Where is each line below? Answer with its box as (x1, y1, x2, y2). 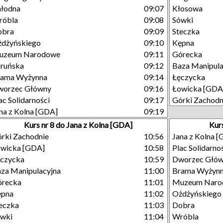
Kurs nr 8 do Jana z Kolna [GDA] (24, 120, 133, 129)
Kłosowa (172, 3, 203, 13)
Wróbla (172, 212, 199, 221)
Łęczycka (172, 72, 205, 82)
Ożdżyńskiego (172, 189, 222, 198)
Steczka (172, 26, 200, 36)
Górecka (172, 49, 202, 59)
